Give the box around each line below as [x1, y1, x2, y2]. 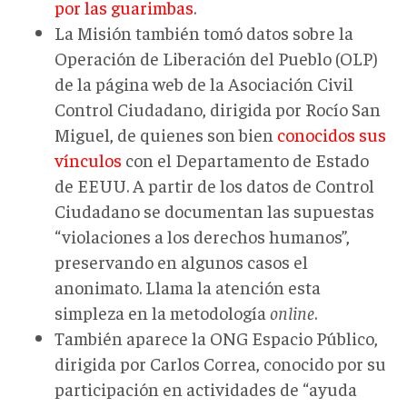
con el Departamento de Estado [122, 147, 369, 171]
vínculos [55, 147, 122, 171]
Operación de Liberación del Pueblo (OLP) [55, 45, 378, 69]
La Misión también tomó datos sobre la [55, 20, 353, 44]
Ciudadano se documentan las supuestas [55, 198, 374, 222]
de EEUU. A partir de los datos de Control [55, 173, 374, 196]
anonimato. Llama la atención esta [55, 274, 321, 298]
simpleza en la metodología [55, 300, 270, 323]
